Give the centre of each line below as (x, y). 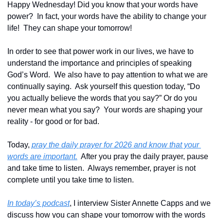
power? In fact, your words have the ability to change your (107, 16)
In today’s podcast (38, 203)
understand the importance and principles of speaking (100, 63)
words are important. (42, 156)
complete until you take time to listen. (71, 180)
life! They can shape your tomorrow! (70, 28)
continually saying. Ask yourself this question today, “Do (104, 86)
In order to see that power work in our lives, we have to (100, 51)
